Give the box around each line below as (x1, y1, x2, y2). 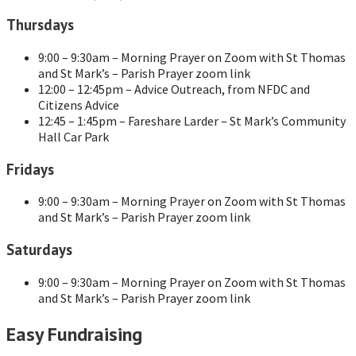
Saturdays (6, 240, 72, 260)
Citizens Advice (38, 97, 119, 113)
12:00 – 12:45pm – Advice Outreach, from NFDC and (38, 81, 310, 97)
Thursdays (6, 15, 74, 35)
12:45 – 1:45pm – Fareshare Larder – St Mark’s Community (38, 113, 346, 129)
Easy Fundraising (6, 321, 142, 346)
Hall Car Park (38, 129, 109, 145)
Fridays (6, 159, 54, 179)
